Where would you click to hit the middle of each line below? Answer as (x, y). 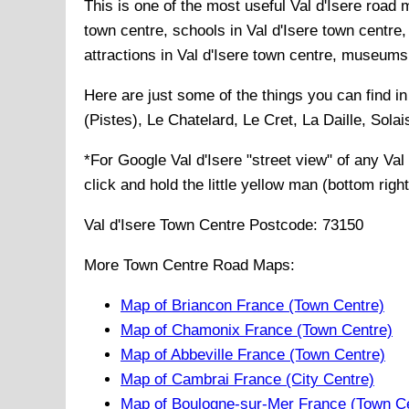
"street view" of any (313, 161)
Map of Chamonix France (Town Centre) (257, 330)
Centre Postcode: (258, 225)
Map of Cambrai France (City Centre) (247, 380)
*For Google (127, 161)
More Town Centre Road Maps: (189, 266)
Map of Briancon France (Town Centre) (252, 306)
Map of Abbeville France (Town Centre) (253, 355)
